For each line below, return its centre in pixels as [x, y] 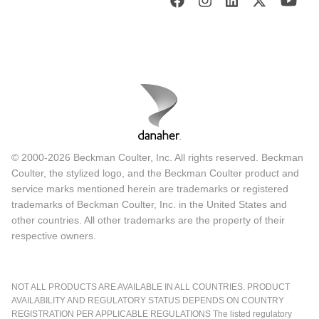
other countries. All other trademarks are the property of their [148, 220]
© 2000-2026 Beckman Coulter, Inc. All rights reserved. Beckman [157, 158]
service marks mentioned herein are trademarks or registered [150, 189]
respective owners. [54, 236]
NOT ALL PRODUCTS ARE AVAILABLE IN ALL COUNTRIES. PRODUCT [151, 287]
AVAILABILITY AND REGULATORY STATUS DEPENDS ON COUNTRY [148, 301]
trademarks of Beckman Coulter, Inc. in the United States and [149, 205]
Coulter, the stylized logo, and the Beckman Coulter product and [155, 173]
